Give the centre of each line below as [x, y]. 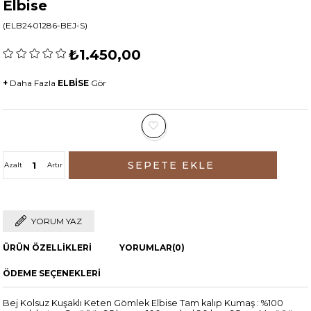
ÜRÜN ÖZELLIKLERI [48, 248]
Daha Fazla [34, 83]
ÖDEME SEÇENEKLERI [52, 274]
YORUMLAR [146, 248]
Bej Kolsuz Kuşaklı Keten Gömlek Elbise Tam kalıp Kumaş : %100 [143, 303]
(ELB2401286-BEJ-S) [45, 26]
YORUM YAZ [57, 221]
